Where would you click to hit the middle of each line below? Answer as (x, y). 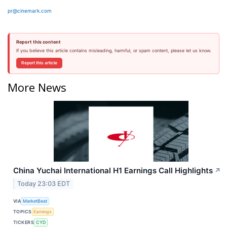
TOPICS (23, 212)
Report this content (38, 42)
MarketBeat (35, 201)
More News (37, 87)
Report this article (39, 63)
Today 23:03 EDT (44, 183)
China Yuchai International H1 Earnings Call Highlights (113, 170)
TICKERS (24, 222)
